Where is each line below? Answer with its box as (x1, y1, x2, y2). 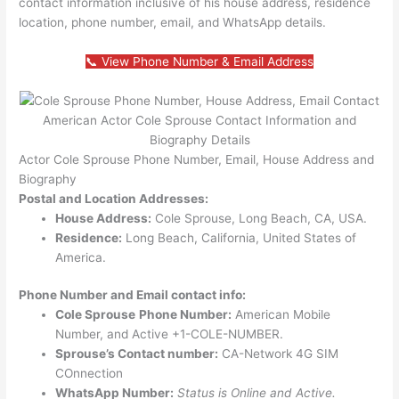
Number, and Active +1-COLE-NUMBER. (55, 327, 284, 342)
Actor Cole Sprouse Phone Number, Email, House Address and (19, 151, 375, 167)
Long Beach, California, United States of (122, 230, 357, 245)
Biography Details (149, 132, 250, 147)
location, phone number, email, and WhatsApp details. (19, 15, 327, 29)
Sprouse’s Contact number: (55, 346, 219, 362)
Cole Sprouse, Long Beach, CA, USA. (151, 210, 368, 225)
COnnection (55, 366, 124, 381)
